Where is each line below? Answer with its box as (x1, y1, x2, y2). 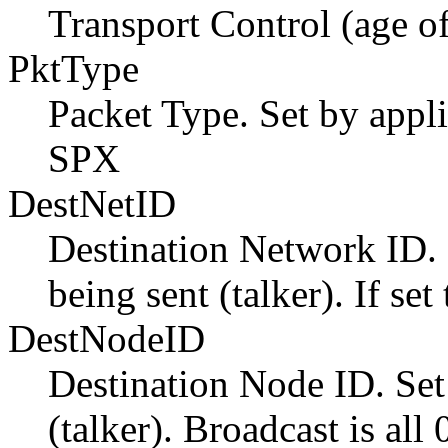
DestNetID (8, 181, 176, 225)
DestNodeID (8, 316, 205, 360)
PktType (8, 46, 139, 90)
